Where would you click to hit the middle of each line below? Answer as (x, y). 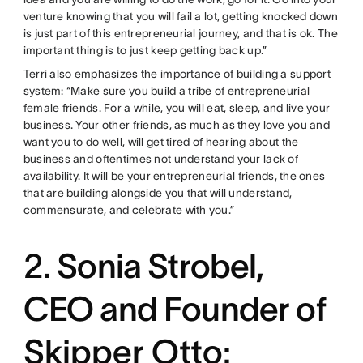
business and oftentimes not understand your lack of (160, 159)
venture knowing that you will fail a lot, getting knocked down (181, 16)
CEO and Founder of (174, 309)
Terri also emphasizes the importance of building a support (177, 74)
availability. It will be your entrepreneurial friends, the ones (174, 176)
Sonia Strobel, (160, 266)
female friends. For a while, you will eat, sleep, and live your (177, 108)
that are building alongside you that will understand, (158, 193)
